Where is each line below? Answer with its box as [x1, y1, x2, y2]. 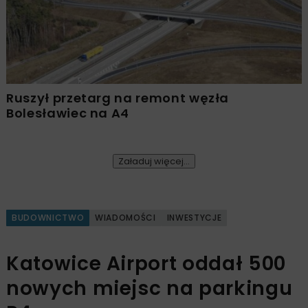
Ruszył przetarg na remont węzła [6, 89, 230, 107]
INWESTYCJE [166, 211, 222, 223]
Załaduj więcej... [118, 154, 190, 168]
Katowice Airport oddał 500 [6, 250, 286, 277]
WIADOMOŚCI [95, 211, 156, 223]
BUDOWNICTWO [12, 211, 85, 223]
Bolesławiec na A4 [6, 104, 130, 122]
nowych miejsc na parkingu [6, 274, 293, 302]
